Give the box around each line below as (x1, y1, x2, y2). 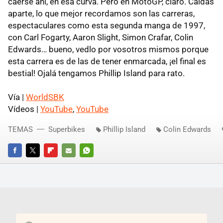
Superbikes (48, 124, 85, 134)
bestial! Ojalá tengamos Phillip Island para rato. (8, 68, 185, 78)
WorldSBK (26, 92, 64, 102)
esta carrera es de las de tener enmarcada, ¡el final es (8, 56, 206, 66)
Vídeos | (8, 104, 40, 114)
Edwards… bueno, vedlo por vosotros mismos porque (8, 44, 209, 54)
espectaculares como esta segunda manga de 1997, (8, 20, 205, 30)
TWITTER (26, 160, 53, 168)
